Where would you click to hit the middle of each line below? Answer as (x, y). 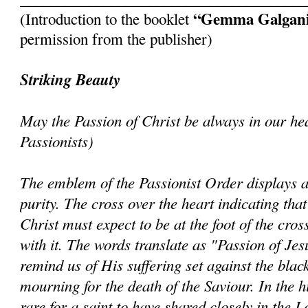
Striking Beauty (70, 79)
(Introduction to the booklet (107, 18)
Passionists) (57, 140)
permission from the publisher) (117, 38)
